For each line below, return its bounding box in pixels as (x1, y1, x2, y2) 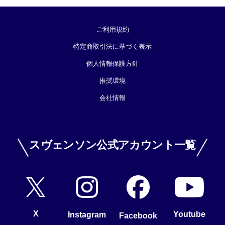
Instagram (68, 210, 106, 219)
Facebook (119, 211, 157, 220)
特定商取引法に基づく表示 (73, 43, 152, 51)
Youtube (173, 209, 205, 218)
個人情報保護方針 (86, 60, 139, 68)
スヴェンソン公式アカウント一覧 (29, 139, 196, 152)
